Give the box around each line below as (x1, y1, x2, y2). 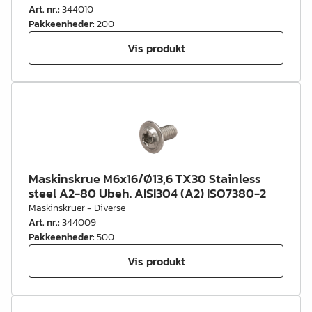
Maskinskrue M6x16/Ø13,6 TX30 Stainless (29, 169, 260, 188)
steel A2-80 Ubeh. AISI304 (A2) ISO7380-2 (29, 184, 266, 203)
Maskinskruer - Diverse (29, 201, 125, 215)
